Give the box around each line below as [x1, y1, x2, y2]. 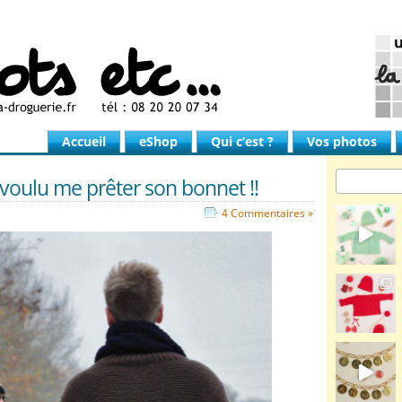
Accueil [62, 133, 106, 150]
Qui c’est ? [211, 133, 274, 150]
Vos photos [307, 133, 377, 150]
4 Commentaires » [222, 206, 313, 220]
